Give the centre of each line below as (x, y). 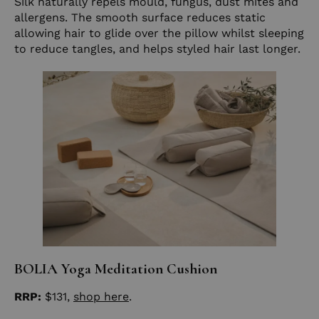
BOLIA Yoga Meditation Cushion (116, 268)
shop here (101, 296)
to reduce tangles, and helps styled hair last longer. (157, 48)
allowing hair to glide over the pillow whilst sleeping (159, 33)
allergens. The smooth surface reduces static (140, 17)
